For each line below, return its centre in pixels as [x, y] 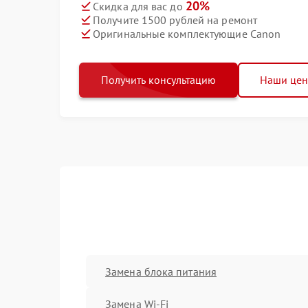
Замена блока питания [161, 271]
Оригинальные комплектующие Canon [187, 33]
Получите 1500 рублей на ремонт [175, 20]
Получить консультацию [158, 80]
